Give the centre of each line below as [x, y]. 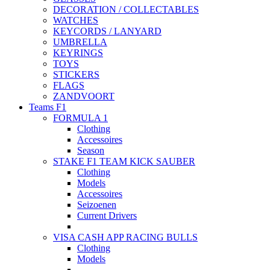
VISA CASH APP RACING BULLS [125, 237]
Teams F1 [48, 107]
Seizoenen [97, 205]
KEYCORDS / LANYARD [107, 31]
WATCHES [76, 20]
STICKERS [76, 75]
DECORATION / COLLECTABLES [126, 10]
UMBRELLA [80, 42]
